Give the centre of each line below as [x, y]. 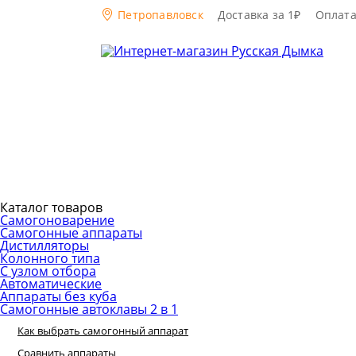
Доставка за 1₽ [259, 15]
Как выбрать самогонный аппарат [103, 331]
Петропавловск [159, 15]
